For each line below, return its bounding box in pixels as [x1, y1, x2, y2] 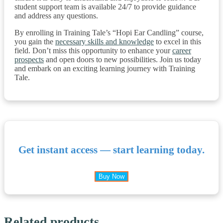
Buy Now [99, 172, 124, 180]
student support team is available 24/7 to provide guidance [14, 2, 196, 11]
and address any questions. [14, 11, 98, 20]
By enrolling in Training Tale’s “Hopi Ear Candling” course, [14, 28, 204, 37]
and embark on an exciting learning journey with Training [14, 64, 195, 73]
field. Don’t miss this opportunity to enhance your [14, 46, 172, 55]
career [172, 46, 191, 55]
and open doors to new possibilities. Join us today [44, 55, 201, 64]
